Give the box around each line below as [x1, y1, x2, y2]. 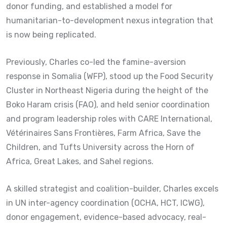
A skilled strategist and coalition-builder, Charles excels [6, 183, 218, 194]
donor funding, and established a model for [6, 1, 172, 11]
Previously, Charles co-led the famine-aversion [6, 57, 186, 67]
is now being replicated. [6, 29, 96, 40]
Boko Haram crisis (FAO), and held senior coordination [6, 99, 210, 109]
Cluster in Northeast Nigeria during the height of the [6, 85, 208, 95]
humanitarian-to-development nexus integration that [6, 15, 213, 25]
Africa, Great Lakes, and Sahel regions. [6, 156, 154, 166]
